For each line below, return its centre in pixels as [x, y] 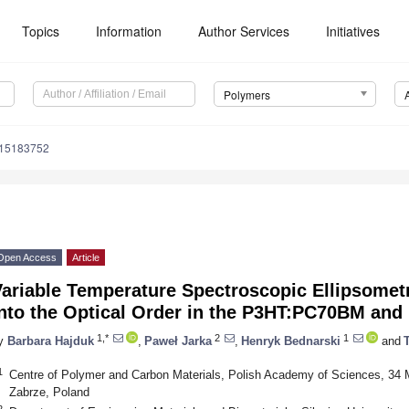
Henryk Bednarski [291, 341]
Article [86, 258]
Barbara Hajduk [51, 341]
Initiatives [353, 31]
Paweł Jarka [178, 341]
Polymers [246, 95]
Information [129, 31]
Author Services [244, 31]
